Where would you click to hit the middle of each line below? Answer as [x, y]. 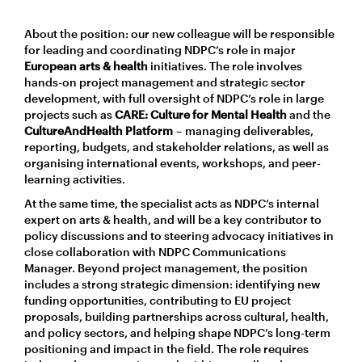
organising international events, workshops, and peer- [173, 163]
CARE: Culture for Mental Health [202, 115]
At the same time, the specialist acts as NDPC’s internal [172, 204]
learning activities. [75, 179]
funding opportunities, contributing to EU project [158, 301]
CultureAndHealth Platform [99, 131]
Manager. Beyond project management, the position [166, 268]
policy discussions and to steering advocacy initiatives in [179, 236]
